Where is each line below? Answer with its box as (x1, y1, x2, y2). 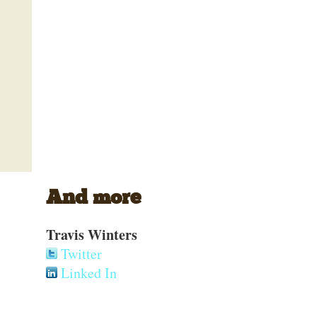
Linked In (57, 263, 117, 282)
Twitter (57, 244, 102, 263)
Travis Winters (45, 224, 137, 245)
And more (45, 189, 141, 209)
